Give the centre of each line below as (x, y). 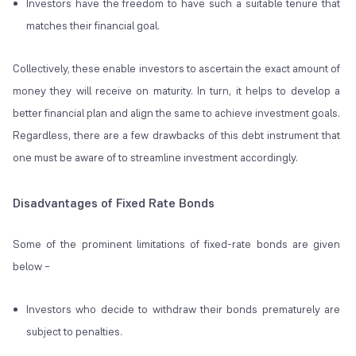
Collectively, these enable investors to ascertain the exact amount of (177, 69)
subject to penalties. (74, 332)
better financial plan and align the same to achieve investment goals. (177, 113)
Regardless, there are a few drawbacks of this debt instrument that (177, 135)
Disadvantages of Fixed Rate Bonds (114, 203)
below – (31, 267)
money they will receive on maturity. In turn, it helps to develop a (177, 91)
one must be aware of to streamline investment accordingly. (157, 158)
